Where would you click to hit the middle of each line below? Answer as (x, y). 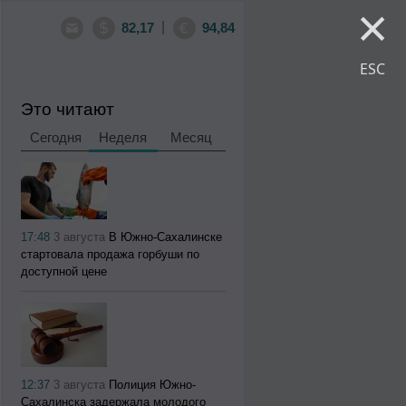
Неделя (123, 138)
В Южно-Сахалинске (166, 237)
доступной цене (64, 271)
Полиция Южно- (153, 385)
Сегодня (56, 138)
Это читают (68, 109)
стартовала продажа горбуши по (111, 254)
